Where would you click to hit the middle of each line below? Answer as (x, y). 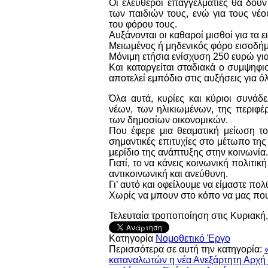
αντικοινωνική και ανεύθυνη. (168, 173)
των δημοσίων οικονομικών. (168, 120)
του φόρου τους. (143, 24)
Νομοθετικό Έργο (193, 238)
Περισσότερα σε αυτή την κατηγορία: (185, 249)
